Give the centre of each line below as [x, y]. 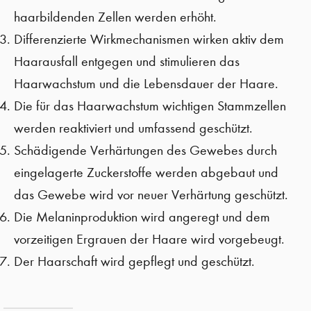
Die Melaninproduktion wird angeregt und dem [142, 217]
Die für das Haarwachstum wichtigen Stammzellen [150, 106]
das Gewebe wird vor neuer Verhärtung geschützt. [151, 195]
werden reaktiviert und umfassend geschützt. [133, 128]
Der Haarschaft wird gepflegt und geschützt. [134, 261]
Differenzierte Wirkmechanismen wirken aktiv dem [149, 39]
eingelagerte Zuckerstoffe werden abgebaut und [146, 173]
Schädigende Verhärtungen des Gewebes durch [145, 150]
